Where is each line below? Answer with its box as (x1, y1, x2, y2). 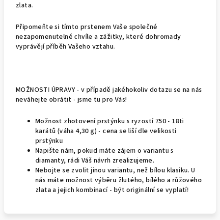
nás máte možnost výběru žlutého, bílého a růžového (35, 175, 202, 185)
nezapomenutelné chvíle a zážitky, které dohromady (16, 32, 181, 42)
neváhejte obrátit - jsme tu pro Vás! (16, 95, 129, 105)
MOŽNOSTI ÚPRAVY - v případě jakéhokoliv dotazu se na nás (16, 85, 202, 95)
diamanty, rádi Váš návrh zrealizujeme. (35, 156, 155, 165)
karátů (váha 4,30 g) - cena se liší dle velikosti (35, 126, 177, 136)
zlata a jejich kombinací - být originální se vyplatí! (35, 185, 191, 195)
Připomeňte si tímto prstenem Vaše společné (16, 22, 158, 32)
